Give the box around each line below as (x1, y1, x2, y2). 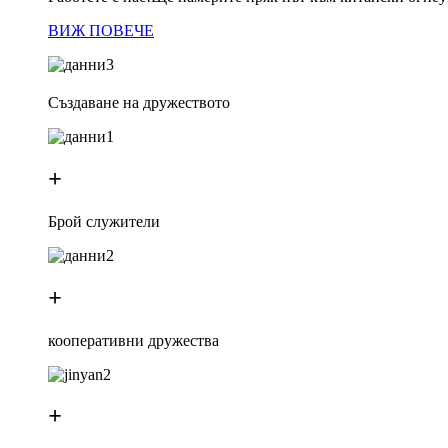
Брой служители (48, 212, 160, 230)
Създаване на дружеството (48, 93, 230, 111)
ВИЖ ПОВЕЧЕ (48, 22, 154, 39)
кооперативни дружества (48, 331, 219, 349)
